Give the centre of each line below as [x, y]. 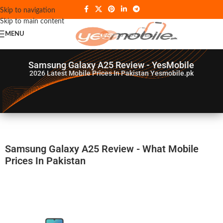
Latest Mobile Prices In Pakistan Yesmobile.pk [120, 73]
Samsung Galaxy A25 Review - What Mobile [102, 149]
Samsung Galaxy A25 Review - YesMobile [111, 65]
